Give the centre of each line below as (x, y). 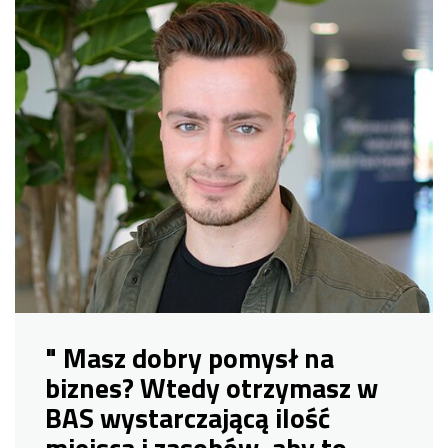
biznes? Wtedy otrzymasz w (211, 388)
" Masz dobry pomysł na (189, 358)
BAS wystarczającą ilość (187, 418)
